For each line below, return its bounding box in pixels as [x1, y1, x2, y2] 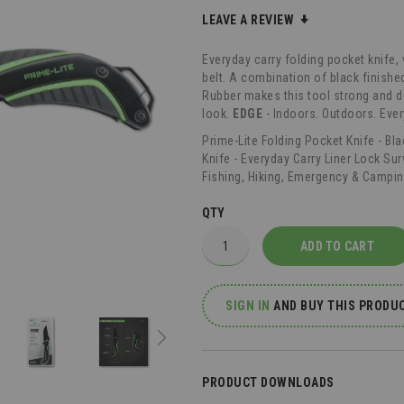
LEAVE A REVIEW [202, 13, 298, 27]
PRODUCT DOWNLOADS [202, 375, 335, 390]
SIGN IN [225, 298, 271, 313]
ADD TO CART [300, 239, 374, 253]
